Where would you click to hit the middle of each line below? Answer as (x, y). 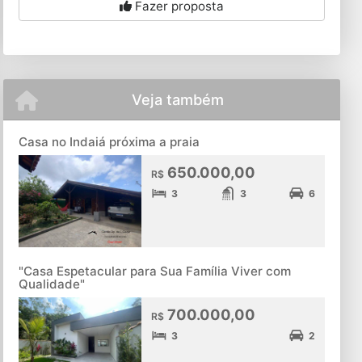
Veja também (178, 100)
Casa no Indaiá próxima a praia (109, 142)
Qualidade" (52, 284)
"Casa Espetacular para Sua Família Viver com (155, 271)
